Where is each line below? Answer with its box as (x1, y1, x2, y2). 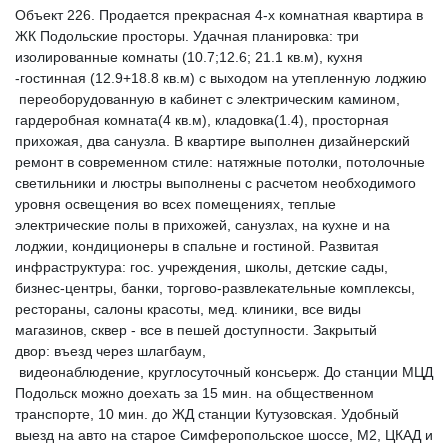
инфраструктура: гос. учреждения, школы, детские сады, (15, 259, 388, 275)
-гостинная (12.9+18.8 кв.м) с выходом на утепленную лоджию (15, 70, 427, 86)
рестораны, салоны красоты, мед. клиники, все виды (15, 301, 361, 317)
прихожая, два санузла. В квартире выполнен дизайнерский (15, 133, 410, 149)
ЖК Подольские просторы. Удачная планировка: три (15, 28, 359, 44)
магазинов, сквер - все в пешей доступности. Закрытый (15, 322, 377, 338)
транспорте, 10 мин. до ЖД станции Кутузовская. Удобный (15, 406, 399, 422)
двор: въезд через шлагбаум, (15, 343, 206, 359)
